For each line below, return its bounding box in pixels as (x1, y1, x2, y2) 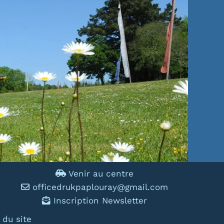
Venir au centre (66, 168, 134, 178)
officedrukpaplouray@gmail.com (32, 182, 168, 192)
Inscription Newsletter (50, 195, 147, 205)
